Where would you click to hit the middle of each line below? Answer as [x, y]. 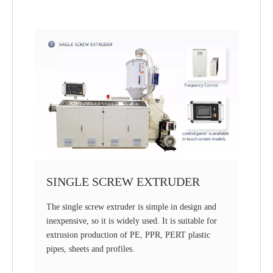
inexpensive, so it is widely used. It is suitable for [132, 221]
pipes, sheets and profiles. [90, 249]
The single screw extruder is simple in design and [131, 207]
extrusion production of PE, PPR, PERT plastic [128, 235]
